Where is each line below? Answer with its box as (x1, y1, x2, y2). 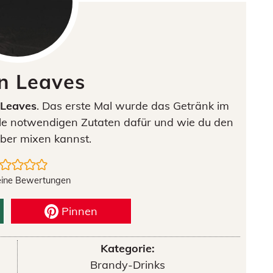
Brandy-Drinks (90, 258, 165, 272)
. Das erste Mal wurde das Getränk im (36, 99, 229, 113)
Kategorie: (100, 241, 155, 255)
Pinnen (58, 204, 98, 218)
